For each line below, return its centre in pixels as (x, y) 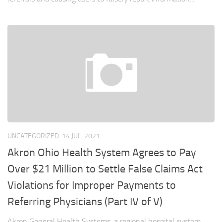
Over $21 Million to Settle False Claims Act (105, 169)
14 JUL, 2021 (81, 136)
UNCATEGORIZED (33, 136)
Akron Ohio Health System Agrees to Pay (102, 152)
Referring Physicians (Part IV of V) (85, 201)
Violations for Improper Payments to (92, 185)
